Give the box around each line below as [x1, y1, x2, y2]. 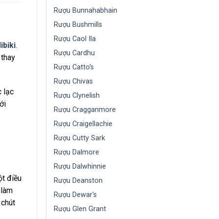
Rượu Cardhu [54, 49, 95, 57]
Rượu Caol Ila [54, 35, 96, 43]
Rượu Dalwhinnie [54, 162, 106, 171]
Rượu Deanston [54, 176, 103, 185]
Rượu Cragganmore [54, 106, 116, 114]
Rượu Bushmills [54, 21, 102, 29]
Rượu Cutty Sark [54, 134, 105, 142]
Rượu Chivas [54, 77, 93, 86]
